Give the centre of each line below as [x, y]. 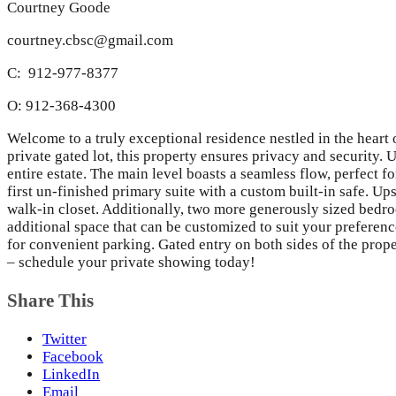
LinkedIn [71, 374]
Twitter [65, 339]
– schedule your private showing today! [131, 262]
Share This [50, 300]
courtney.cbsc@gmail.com [90, 40]
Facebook [73, 356]
